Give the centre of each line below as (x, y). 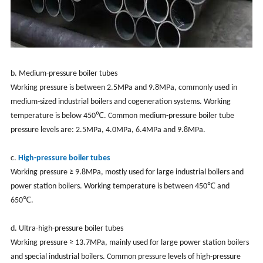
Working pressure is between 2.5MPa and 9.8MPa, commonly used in (124, 87)
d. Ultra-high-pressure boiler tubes (67, 228)
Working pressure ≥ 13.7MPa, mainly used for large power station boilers (129, 242)
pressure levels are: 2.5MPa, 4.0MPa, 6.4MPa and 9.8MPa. (108, 130)
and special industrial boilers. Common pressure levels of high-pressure (125, 257)
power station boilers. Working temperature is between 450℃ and (120, 186)
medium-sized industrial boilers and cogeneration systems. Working (120, 102)
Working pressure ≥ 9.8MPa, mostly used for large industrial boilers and (127, 172)
